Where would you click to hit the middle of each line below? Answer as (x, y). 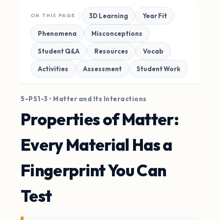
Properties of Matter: (100, 119)
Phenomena (57, 33)
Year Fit (155, 16)
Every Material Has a (96, 145)
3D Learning (109, 16)
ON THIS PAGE (53, 15)
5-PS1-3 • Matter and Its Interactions (84, 99)
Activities (53, 69)
